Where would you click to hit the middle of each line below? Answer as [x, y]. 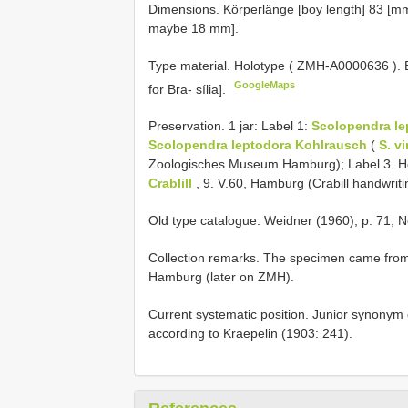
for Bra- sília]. [189, 89]
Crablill [170, 184]
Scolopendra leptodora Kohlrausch [258, 145]
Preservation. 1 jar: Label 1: [230, 126]
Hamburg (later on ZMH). [221, 277]
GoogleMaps [265, 84]
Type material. [191, 65]
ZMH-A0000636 [343, 65]
